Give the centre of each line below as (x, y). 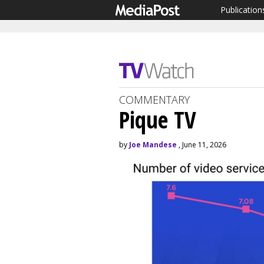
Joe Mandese (153, 145)
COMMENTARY (154, 100)
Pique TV (158, 119)
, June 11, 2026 (202, 145)
